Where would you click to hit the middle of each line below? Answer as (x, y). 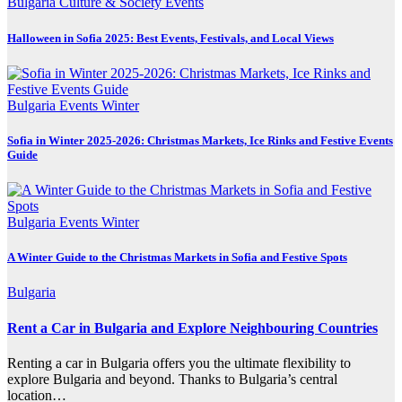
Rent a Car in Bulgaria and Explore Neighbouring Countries (192, 328)
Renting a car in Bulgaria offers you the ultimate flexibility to (179, 363)
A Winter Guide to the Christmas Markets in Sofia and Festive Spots (177, 258)
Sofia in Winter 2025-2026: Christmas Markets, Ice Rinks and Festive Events (200, 140)
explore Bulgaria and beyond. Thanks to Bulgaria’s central (172, 379)
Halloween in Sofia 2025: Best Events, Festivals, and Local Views (170, 38)
